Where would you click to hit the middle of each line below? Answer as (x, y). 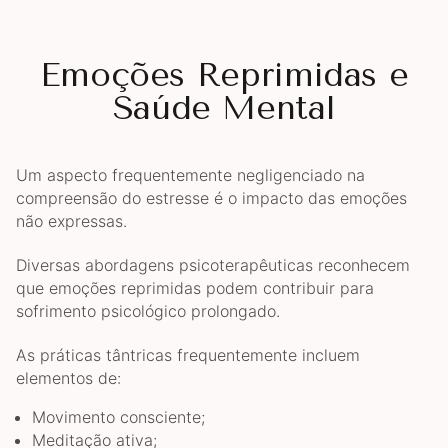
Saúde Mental (224, 107)
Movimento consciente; (118, 417)
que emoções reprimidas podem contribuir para (195, 288)
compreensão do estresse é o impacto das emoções (211, 197)
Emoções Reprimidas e (224, 74)
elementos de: (68, 378)
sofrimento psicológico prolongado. (148, 311)
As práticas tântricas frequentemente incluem (188, 355)
